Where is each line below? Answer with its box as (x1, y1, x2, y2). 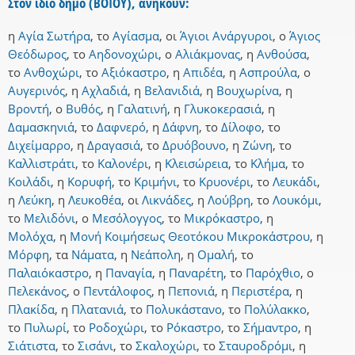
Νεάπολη (131, 246, 181, 263)
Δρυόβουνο (162, 137, 226, 154)
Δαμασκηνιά (8, 119, 74, 136)
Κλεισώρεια (165, 155, 228, 172)
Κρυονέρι (199, 174, 250, 190)
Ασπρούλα (239, 64, 297, 81)
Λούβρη (208, 192, 250, 208)
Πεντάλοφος (83, 283, 151, 300)
